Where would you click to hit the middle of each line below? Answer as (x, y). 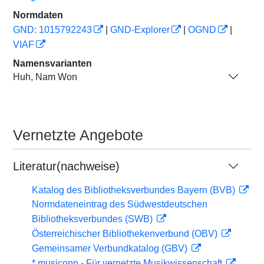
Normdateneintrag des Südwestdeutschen (120, 204)
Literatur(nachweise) (66, 166)
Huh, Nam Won (45, 77)
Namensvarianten (52, 63)
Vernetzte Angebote (78, 135)
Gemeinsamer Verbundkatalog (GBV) (111, 248)
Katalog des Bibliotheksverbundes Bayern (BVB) (135, 190)
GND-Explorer (140, 30)
